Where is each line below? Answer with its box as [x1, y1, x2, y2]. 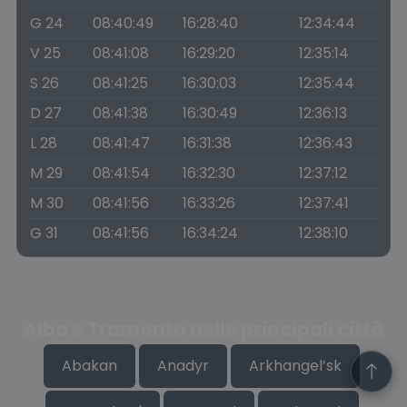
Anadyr [157, 355, 209, 376]
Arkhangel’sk [249, 355, 342, 376]
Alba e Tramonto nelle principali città [24, 316, 383, 342]
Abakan [62, 355, 117, 376]
